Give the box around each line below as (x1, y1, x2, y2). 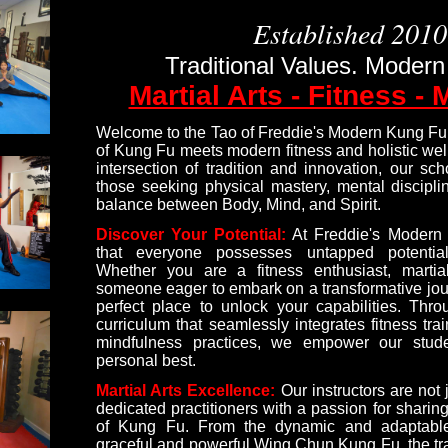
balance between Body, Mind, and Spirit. (96, 196, 381, 213)
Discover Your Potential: (96, 226, 287, 243)
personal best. (96, 352, 196, 369)
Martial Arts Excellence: (96, 382, 276, 399)
